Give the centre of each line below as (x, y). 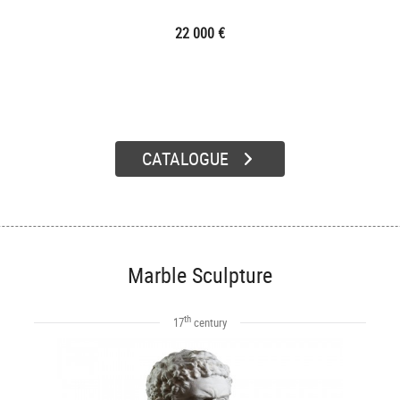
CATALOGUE (185, 158)
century (209, 322)
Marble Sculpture (200, 275)
